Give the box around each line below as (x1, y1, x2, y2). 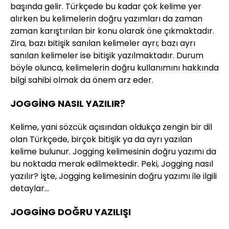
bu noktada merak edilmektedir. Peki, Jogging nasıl (10, 158, 213, 170)
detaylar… (10, 182, 49, 194)
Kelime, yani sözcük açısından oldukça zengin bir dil (10, 121, 212, 133)
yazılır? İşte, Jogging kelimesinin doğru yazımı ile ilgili (10, 170, 217, 182)
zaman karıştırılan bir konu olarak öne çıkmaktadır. (10, 25, 214, 37)
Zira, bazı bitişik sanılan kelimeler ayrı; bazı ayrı (10, 37, 195, 49)
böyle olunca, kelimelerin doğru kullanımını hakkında (10, 62, 219, 74)
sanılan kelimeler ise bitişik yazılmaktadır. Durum (10, 50, 203, 61)
